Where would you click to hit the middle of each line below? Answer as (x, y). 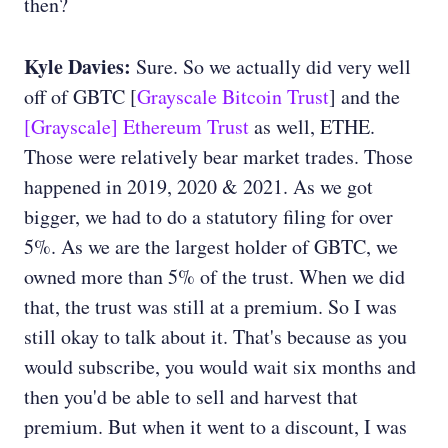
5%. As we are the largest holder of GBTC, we (211, 247)
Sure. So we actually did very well (273, 67)
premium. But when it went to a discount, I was (215, 427)
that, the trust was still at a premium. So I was (210, 307)
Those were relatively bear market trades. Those (218, 157)
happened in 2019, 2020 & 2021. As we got (198, 187)
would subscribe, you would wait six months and (220, 367)
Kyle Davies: (80, 67)
